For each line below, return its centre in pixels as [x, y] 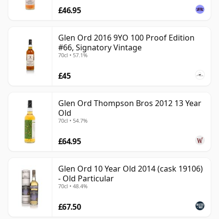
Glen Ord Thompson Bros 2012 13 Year [130, 103]
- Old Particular [86, 179]
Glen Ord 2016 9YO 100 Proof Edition [126, 38]
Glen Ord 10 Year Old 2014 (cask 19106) [131, 169]
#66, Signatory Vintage [100, 48]
